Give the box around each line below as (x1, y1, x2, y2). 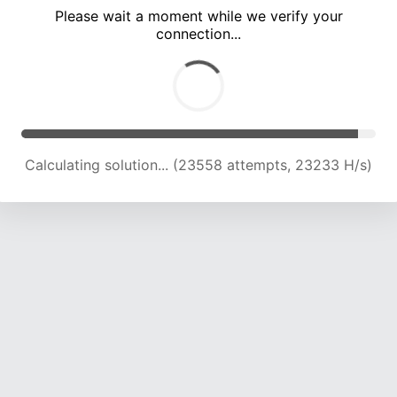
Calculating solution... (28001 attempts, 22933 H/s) (26, 156, 371, 175)
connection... (156, 25, 241, 43)
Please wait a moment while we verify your (54, 7, 343, 26)
